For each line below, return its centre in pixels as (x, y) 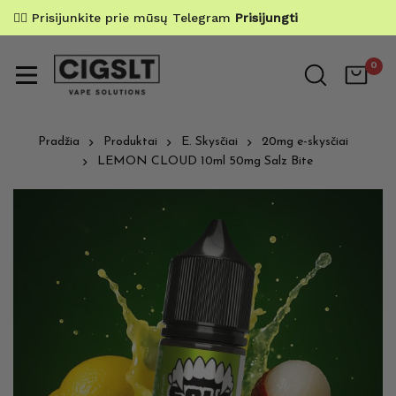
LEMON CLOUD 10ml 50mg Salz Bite (205, 162)
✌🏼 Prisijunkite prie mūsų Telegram (124, 18)
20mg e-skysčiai (305, 142)
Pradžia (59, 142)
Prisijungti (267, 18)
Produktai (130, 142)
